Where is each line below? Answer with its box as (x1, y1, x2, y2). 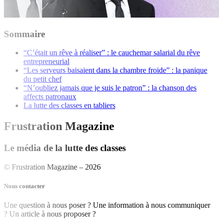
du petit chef (23, 75, 62, 84)
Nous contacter (4, 182, 45, 190)
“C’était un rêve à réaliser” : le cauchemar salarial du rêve (23, 48, 200, 57)
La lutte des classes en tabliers (23, 101, 115, 110)
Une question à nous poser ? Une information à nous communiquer (4, 201, 210, 210)
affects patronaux (23, 92, 76, 101)
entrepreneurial (23, 57, 69, 66)
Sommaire (4, 28, 45, 39)
